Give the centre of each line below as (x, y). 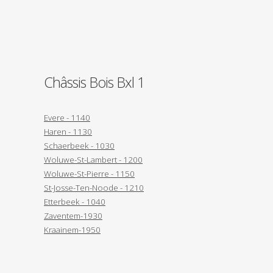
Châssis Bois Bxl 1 (94, 82)
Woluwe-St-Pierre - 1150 (89, 173)
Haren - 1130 (68, 131)
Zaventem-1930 (73, 215)
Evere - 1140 (67, 117)
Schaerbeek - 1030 (79, 145)
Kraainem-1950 (72, 229)
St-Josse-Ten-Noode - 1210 (94, 187)
